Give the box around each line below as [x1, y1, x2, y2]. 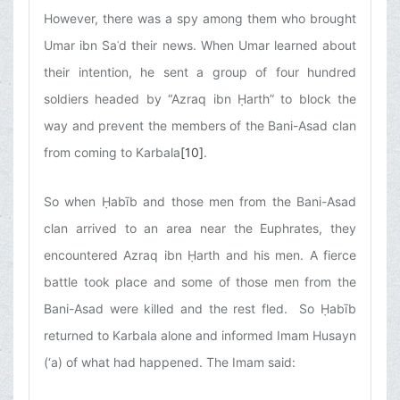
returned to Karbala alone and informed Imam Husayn [44, 328, 356, 344]
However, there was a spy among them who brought [44, 11, 356, 27]
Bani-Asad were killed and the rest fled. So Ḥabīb [44, 301, 356, 317]
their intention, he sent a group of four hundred [44, 64, 356, 80]
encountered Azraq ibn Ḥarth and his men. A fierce [44, 247, 356, 263]
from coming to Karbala [44, 145, 180, 161]
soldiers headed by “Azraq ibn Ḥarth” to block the [44, 91, 356, 107]
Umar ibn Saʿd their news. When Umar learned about [44, 37, 356, 54]
